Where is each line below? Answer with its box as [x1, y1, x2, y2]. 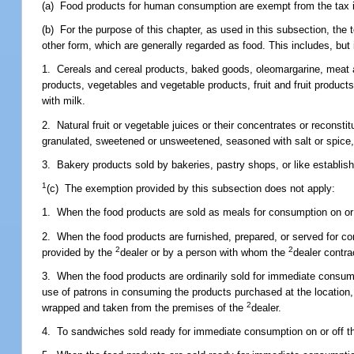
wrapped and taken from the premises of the [42, 301, 247, 314]
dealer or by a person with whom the [120, 246, 289, 258]
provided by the [42, 246, 116, 258]
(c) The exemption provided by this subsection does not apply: [47, 183, 336, 195]
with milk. [42, 95, 86, 107]
